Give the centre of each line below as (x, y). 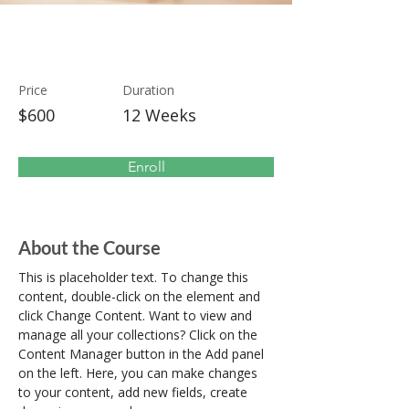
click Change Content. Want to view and (137, 315)
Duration (148, 90)
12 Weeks (159, 115)
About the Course (89, 247)
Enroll (146, 167)
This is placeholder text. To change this (135, 277)
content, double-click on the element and (141, 296)
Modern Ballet (106, 47)
